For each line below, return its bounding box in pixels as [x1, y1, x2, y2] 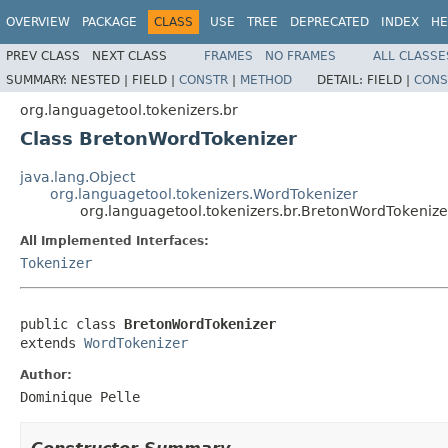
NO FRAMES [265, 48, 336, 63]
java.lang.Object [20, 168, 135, 185]
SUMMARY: [6, 72, 71, 87]
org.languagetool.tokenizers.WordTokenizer [50, 185, 358, 202]
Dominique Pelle [20, 388, 140, 405]
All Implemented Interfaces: [20, 233, 209, 248]
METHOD [240, 72, 292, 87]
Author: [20, 367, 72, 382]
